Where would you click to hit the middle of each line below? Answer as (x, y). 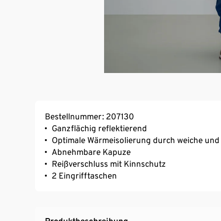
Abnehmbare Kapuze (91, 152)
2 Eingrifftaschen (84, 175)
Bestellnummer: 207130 (90, 116)
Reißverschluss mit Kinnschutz (109, 164)
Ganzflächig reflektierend (99, 128)
